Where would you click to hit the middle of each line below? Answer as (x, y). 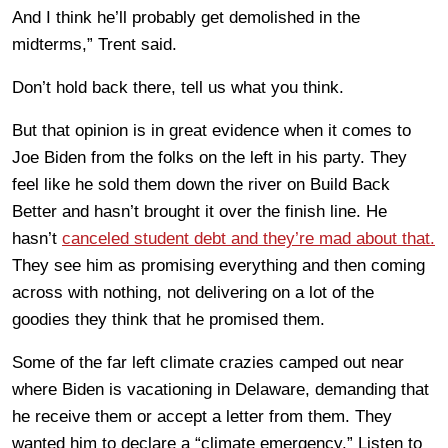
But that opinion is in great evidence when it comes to (211, 130)
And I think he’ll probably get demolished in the (186, 17)
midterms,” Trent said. (94, 44)
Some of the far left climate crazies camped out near (208, 362)
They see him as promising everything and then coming (218, 265)
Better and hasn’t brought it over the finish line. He (199, 211)
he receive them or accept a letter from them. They (202, 416)
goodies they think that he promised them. (168, 319)
